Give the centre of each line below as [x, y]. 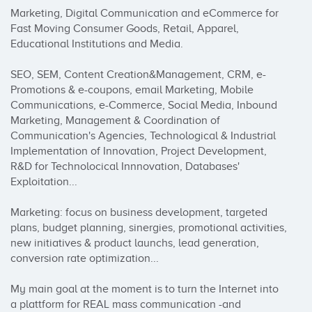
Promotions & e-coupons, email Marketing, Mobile [132, 90]
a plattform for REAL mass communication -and [126, 304]
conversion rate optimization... [85, 258]
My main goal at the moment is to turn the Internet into [145, 289]
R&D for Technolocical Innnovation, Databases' [125, 166]
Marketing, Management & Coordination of [115, 120]
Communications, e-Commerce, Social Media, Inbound [144, 105]
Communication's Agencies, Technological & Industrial [143, 136]
